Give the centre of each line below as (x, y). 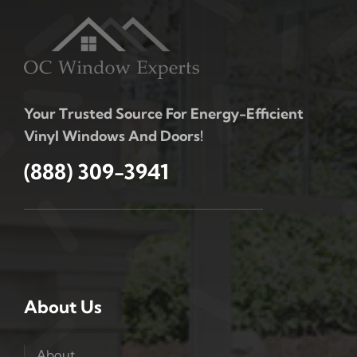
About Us (63, 307)
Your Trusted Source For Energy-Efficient (163, 114)
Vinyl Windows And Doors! (113, 136)
